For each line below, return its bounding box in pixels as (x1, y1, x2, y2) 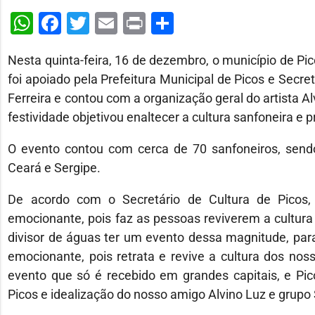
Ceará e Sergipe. (8, 160, 101, 175)
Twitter (89, 9, 159, 37)
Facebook (61, 9, 159, 37)
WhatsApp (33, 9, 137, 37)
